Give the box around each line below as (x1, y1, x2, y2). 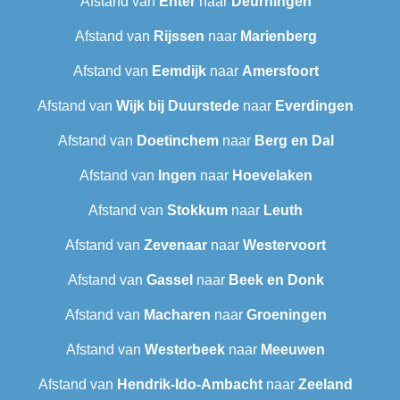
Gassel (146, 272, 193, 288)
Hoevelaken (231, 168, 312, 184)
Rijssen (153, 29, 204, 45)
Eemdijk (151, 63, 206, 79)
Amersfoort (241, 63, 319, 79)
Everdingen (275, 98, 354, 114)
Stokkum (167, 203, 228, 219)
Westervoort (243, 237, 326, 254)
